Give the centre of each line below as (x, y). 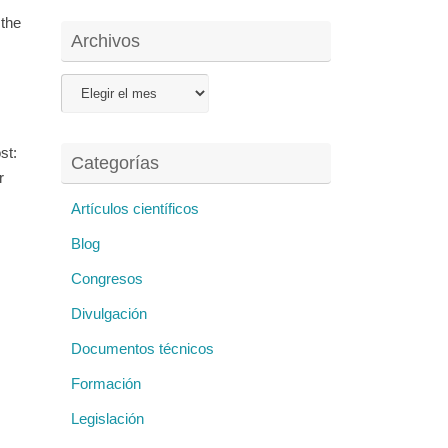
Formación (106, 384)
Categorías (115, 163)
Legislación (107, 419)
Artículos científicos (135, 209)
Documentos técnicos (142, 349)
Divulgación (109, 314)
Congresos (107, 279)
